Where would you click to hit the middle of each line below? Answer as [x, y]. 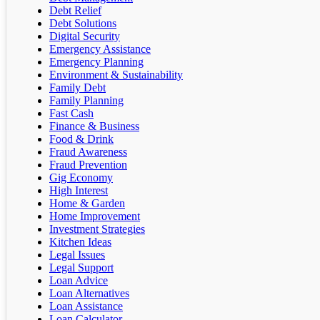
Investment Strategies [97, 229]
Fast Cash [71, 114]
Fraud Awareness [88, 152]
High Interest [79, 191]
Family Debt [77, 88]
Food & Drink [81, 139]
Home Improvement [95, 216]
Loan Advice [79, 281]
